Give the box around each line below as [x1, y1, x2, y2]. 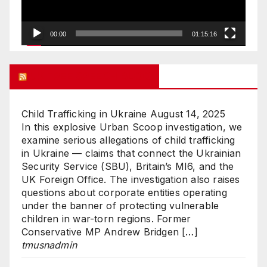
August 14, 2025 [150, 108, 225, 120]
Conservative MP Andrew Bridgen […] [21, 226, 198, 238]
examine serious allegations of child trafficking [21, 134, 235, 147]
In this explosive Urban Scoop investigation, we [21, 121, 243, 133]
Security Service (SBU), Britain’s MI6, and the [21, 160, 234, 173]
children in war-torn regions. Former [21, 213, 191, 225]
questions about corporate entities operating [21, 187, 227, 199]
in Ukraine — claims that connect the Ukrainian [21, 147, 241, 160]
